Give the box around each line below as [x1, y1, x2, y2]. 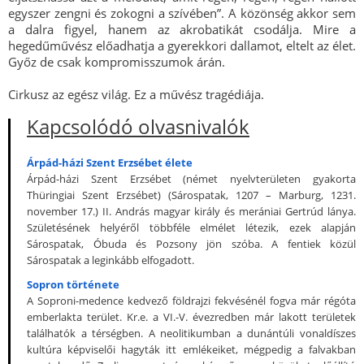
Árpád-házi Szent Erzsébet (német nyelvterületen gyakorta [27, 171, 356, 186]
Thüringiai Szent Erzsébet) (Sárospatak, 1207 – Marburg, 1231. [27, 188, 356, 202]
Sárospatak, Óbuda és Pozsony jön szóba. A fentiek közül [27, 236, 356, 251]
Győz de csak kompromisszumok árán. [8, 54, 225, 70]
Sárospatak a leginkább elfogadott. [27, 253, 194, 267]
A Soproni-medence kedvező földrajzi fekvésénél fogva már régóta [27, 293, 356, 308]
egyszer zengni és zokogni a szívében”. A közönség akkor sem [8, 5, 356, 21]
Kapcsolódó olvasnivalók [27, 113, 249, 140]
